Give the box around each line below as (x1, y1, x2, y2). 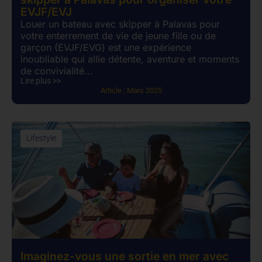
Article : (100, 86, 127, 95)
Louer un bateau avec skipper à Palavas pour (20, 18, 220, 30)
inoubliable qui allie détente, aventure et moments (20, 53, 239, 65)
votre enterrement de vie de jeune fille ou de (20, 30, 216, 42)
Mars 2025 (126, 86, 162, 95)
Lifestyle (26, 133, 56, 143)
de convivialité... (20, 65, 93, 77)
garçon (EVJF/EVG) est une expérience (20, 42, 191, 53)
